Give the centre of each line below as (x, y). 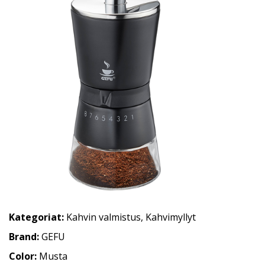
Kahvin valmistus (104, 217)
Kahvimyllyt (171, 217)
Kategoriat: (36, 217)
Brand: (25, 237)
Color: (24, 256)
